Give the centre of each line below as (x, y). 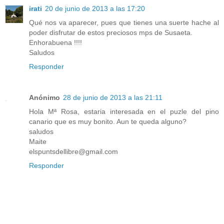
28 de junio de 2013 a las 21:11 (113, 97)
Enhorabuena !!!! (55, 43)
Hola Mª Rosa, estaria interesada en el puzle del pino (124, 111)
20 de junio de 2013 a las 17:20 (95, 9)
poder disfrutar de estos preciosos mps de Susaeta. (111, 33)
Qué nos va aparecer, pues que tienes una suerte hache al (124, 23)
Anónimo (44, 97)
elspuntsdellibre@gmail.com (73, 151)
